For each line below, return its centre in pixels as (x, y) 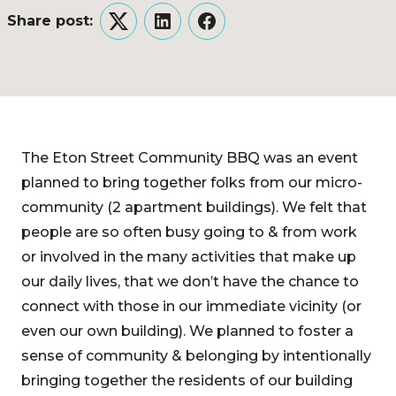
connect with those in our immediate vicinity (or (191, 306)
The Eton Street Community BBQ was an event (190, 158)
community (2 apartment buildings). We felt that (194, 207)
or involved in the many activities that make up (189, 257)
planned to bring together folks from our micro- (192, 183)
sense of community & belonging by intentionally (196, 356)
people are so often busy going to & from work (189, 232)
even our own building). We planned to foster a (187, 331)
